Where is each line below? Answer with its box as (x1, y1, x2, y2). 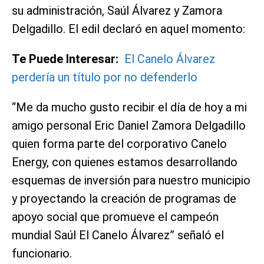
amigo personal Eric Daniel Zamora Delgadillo (12, 118, 246, 133)
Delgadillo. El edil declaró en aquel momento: (12, 21, 245, 36)
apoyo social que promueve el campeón (12, 209, 219, 224)
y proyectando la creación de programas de (12, 191, 236, 206)
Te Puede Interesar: (12, 51, 118, 66)
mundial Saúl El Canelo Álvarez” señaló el (12, 227, 224, 242)
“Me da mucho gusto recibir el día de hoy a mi (12, 100, 247, 114)
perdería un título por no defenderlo (12, 70, 197, 84)
